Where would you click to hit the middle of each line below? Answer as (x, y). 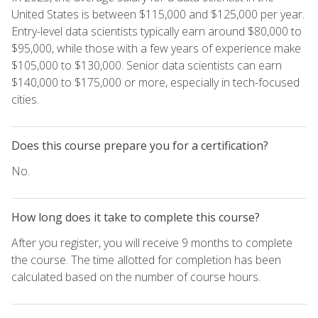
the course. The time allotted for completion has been (146, 259)
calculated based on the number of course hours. (136, 276)
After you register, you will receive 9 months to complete (152, 242)
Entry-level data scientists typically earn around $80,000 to (157, 31)
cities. (25, 99)
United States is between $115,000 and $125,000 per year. (158, 14)
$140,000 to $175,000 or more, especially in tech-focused (155, 82)
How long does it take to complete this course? (136, 217)
